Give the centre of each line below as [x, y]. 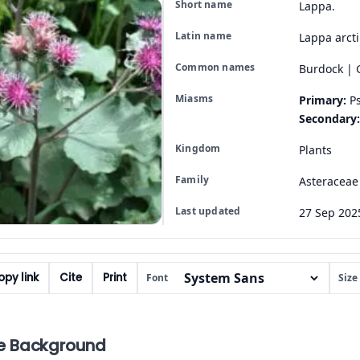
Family [192, 179]
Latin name [203, 35]
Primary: [323, 100]
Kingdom [198, 148]
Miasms [194, 98]
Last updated [208, 211]
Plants [315, 149]
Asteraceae [329, 181]
